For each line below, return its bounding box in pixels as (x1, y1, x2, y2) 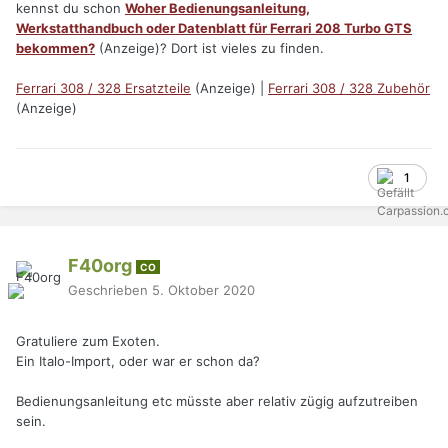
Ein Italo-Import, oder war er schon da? (16, 353, 260, 370)
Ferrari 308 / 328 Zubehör (268, 80, 430, 97)
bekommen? (16, 40, 95, 57)
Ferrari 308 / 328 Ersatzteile (16, 80, 191, 97)
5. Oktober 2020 (152, 281, 255, 298)
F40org (68, 255, 132, 277)
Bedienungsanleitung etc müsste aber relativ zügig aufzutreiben (16, 393, 418, 410)
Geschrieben (68, 281, 152, 298)
